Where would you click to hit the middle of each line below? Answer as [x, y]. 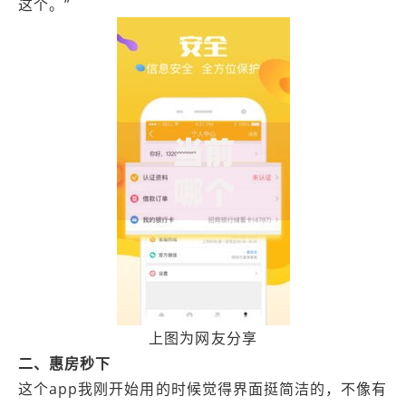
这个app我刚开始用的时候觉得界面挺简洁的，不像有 [203, 389]
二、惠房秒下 [65, 363]
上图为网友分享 [203, 338]
